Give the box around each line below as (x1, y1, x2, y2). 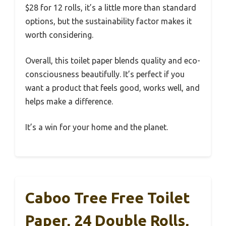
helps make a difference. (25, 97, 113, 106)
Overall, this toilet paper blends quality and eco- (25, 56, 200, 66)
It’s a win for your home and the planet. (25, 123, 168, 132)
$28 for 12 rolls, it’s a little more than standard (25, 3, 196, 13)
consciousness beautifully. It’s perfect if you (25, 70, 185, 79)
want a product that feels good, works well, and (25, 83, 200, 93)
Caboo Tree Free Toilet (25, 189, 190, 207)
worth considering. (25, 30, 93, 40)
